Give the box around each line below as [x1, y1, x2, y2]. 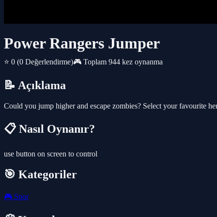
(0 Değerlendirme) [17, 58, 73, 66]
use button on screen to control [4, 150, 97, 158]
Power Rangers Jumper [4, 34, 160, 52]
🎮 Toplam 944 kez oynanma [73, 58, 163, 66]
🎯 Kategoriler [4, 168, 77, 181]
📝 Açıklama [4, 79, 66, 92]
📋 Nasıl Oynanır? [4, 123, 95, 136]
